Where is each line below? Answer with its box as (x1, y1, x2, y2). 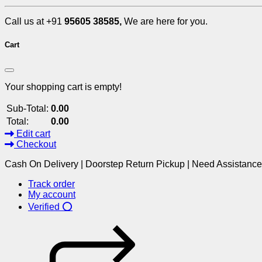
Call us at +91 (5, 16, 64, 27)
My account (28, 189, 75, 199)
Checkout (14, 139, 56, 149)
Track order (28, 178, 75, 189)
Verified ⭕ (28, 201, 73, 212)
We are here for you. (124, 16, 208, 27)
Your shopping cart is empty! (5, 81, 122, 92)
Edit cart (14, 128, 50, 139)
